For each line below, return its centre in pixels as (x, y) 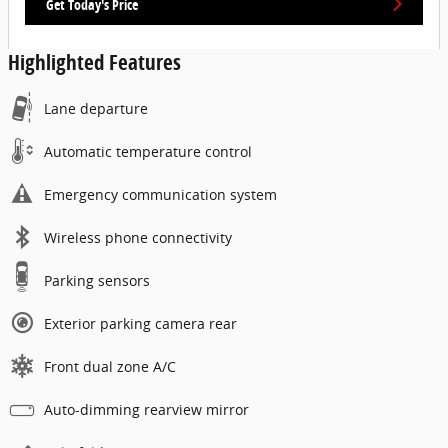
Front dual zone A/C (110, 367)
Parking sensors (97, 281)
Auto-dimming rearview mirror (146, 410)
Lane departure (96, 109)
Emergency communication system (160, 195)
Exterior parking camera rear (140, 324)
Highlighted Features (94, 62)
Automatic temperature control (148, 152)
